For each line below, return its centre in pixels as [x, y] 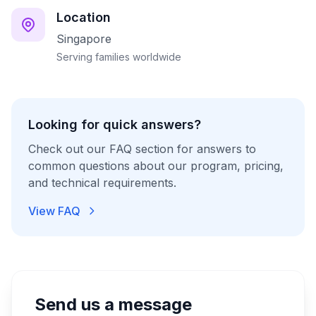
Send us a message [113, 304]
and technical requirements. [102, 183]
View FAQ [54, 211]
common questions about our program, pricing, [156, 166]
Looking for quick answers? [115, 124]
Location [84, 17]
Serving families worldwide [119, 57]
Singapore [84, 39]
